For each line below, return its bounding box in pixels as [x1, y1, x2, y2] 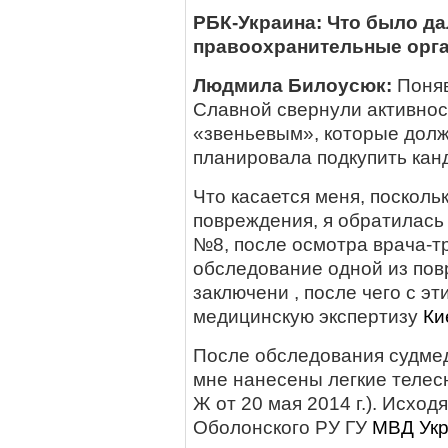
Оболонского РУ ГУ [193, 417, 372, 438]
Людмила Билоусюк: [193, 75, 392, 96]
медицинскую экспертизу [193, 306, 423, 327]
